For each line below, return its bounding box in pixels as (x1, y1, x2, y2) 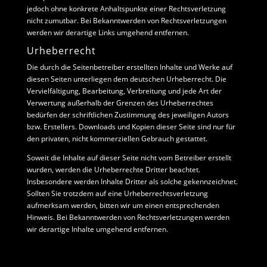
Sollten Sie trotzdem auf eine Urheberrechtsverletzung (26, 188, 208, 198)
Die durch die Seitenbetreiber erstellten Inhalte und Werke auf (26, 62, 232, 72)
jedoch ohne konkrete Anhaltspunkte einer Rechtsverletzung (26, 4, 226, 14)
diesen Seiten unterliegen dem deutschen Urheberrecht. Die (26, 74, 226, 84)
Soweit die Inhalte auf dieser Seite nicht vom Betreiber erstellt (26, 153, 231, 163)
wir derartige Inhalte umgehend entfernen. (26, 224, 168, 234)
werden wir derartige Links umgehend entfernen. (26, 27, 189, 38)
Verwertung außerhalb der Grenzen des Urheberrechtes (26, 98, 213, 108)
